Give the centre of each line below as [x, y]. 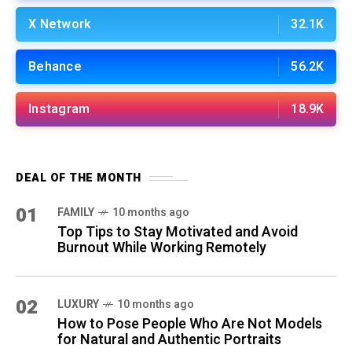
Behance [55, 67]
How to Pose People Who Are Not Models [190, 324]
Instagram [59, 110]
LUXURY [78, 305]
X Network [60, 25]
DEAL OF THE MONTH [79, 178]
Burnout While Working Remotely [162, 248]
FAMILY [76, 213]
